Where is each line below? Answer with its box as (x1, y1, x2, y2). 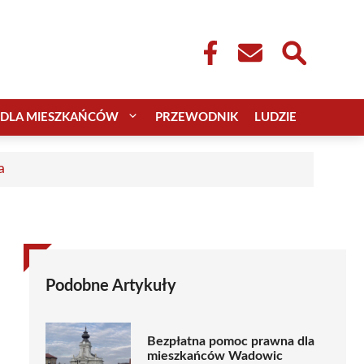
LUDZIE (254, 110, 297, 123)
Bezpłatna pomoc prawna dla (147, 335, 314, 349)
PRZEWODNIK (155, 110, 238, 123)
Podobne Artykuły (45, 277, 176, 294)
